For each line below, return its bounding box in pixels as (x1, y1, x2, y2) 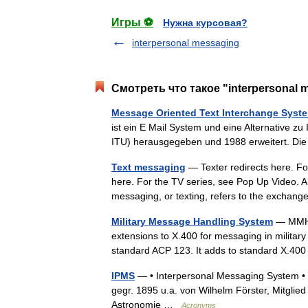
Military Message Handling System (111, 216, 273, 227)
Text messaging (111, 162, 186, 173)
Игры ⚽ (111, 16, 153, 28)
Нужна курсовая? (163, 17, 247, 28)
